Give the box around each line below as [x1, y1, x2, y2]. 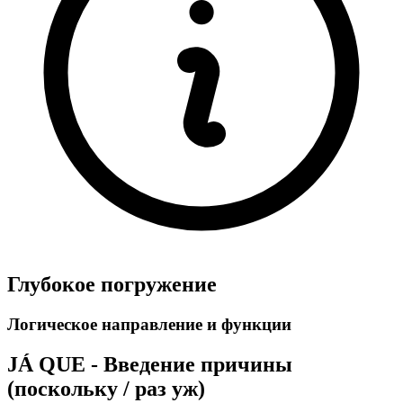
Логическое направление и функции [7, 315, 291, 335]
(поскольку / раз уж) [7, 377, 205, 401]
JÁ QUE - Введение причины [7, 353, 292, 377]
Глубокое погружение [7, 273, 217, 297]
